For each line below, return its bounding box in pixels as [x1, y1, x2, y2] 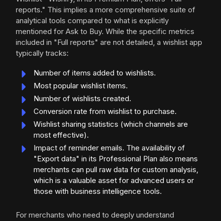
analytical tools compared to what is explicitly [16, 16, 169, 26]
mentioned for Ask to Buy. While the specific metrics [16, 27, 194, 37]
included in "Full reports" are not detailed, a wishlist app [16, 37, 202, 47]
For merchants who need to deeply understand [16, 210, 174, 220]
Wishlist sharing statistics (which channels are [34, 119, 188, 129]
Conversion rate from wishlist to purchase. [34, 107, 177, 116]
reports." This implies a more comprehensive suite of [16, 5, 195, 15]
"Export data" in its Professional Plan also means [34, 154, 198, 164]
